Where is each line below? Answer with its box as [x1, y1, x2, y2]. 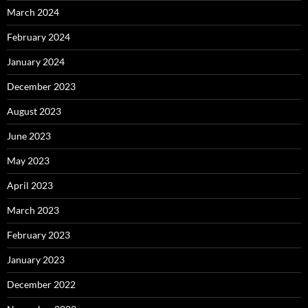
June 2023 [7, 129, 51, 142]
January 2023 [7, 253, 65, 265]
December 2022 [7, 278, 76, 290]
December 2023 [7, 80, 76, 92]
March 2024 [7, 5, 59, 18]
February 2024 [7, 30, 70, 43]
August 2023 [7, 104, 61, 117]
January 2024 [7, 55, 65, 67]
